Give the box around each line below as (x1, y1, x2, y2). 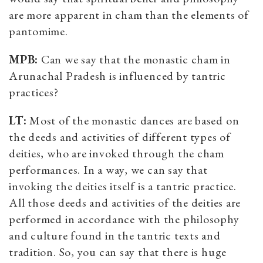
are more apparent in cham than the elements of (9, 6, 249, 22)
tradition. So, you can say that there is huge (9, 244, 227, 259)
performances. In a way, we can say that (9, 161, 208, 177)
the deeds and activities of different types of (9, 129, 231, 144)
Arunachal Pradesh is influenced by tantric (9, 68, 226, 83)
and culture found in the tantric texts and (9, 227, 221, 243)
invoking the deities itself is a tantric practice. (9, 178, 237, 194)
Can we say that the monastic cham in (38, 51, 231, 67)
